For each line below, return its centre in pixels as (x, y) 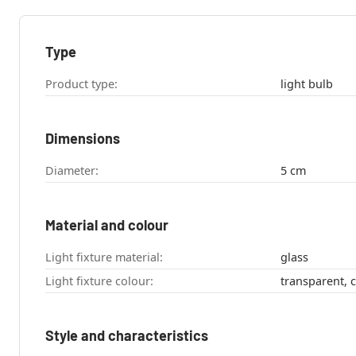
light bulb (306, 84)
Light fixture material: (104, 257)
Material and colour (107, 225)
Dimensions (83, 139)
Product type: (81, 84)
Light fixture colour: (99, 281)
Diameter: (72, 171)
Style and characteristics (127, 336)
